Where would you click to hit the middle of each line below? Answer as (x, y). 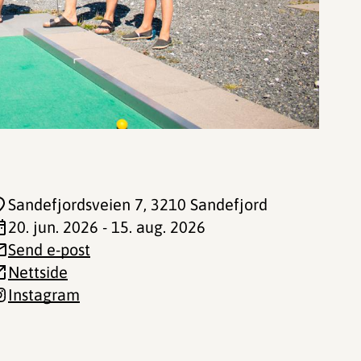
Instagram (44, 295)
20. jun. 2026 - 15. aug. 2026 (107, 227)
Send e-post (49, 249)
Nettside (38, 272)
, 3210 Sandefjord (205, 204)
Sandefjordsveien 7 (76, 204)
